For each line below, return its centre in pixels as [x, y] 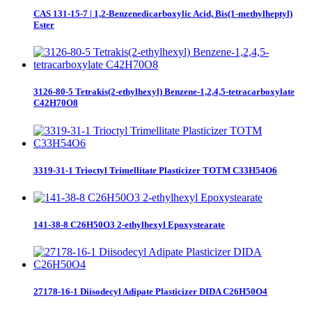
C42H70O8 [56, 103]
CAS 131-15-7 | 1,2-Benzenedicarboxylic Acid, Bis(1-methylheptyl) [163, 14]
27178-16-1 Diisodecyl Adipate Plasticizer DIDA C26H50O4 [150, 292]
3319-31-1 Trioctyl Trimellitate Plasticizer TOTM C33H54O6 [155, 170]
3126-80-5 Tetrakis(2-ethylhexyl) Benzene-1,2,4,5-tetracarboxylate [164, 92]
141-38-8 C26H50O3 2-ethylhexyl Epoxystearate [129, 225]
